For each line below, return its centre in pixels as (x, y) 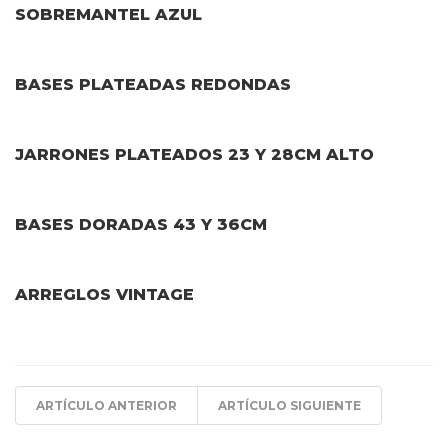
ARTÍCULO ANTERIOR (106, 406)
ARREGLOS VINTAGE (104, 295)
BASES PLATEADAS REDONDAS (153, 85)
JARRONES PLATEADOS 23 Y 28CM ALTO (194, 155)
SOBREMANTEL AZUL (108, 15)
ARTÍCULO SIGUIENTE (289, 406)
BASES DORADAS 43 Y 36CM (141, 225)
